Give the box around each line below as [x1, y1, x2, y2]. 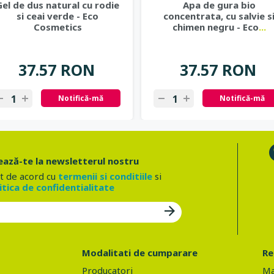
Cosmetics [33, 21, 82, 33]
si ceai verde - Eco [17, 10, 98, 22]
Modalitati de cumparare [82, 246, 198, 259]
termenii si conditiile [57, 170, 152, 182]
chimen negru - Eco [172, 21, 259, 33]
